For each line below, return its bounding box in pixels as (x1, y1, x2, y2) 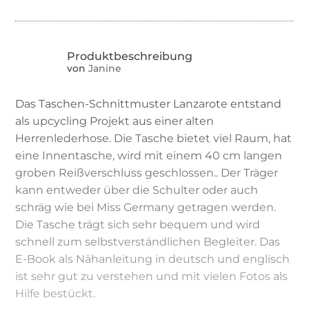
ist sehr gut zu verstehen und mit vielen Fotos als (15, 269, 288, 283)
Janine (86, 62, 122, 75)
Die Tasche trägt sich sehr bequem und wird (15, 217, 261, 231)
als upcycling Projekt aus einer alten (15, 114, 215, 128)
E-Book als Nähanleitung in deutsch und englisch (15, 252, 290, 266)
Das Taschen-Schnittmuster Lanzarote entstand (15, 97, 282, 110)
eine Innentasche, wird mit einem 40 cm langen (15, 148, 283, 162)
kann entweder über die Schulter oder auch (15, 183, 259, 197)
